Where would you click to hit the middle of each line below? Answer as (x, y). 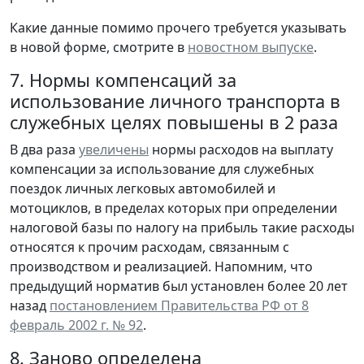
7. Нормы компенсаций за (123, 80)
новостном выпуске (251, 47)
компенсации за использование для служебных (162, 169)
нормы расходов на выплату (241, 149)
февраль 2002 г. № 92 (76, 325)
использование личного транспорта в (175, 101)
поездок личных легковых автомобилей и (143, 188)
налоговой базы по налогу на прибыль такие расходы (182, 227)
